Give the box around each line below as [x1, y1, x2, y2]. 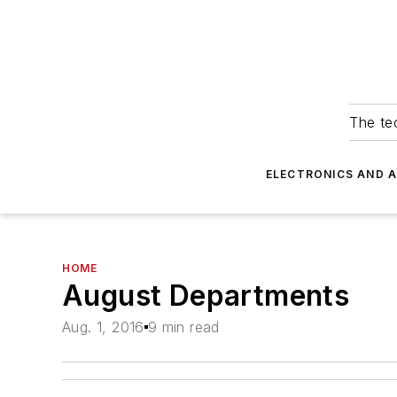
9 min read [147, 318, 220, 337]
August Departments [62, 278, 350, 313]
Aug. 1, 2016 [62, 318, 144, 337]
